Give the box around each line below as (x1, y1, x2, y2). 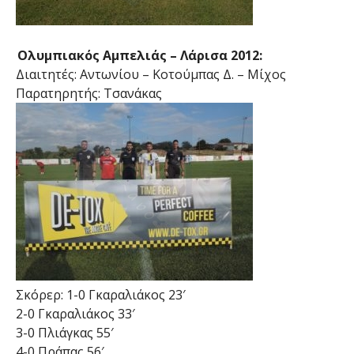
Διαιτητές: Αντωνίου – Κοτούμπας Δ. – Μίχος (15, 66, 286, 84)
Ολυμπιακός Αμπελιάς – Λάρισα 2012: (17, 47, 262, 65)
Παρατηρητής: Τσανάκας (15, 85, 162, 103)
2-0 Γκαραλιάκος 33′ (15, 305, 135, 323)
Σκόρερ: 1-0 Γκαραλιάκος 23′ (15, 286, 186, 304)
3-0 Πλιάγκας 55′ (15, 324, 114, 342)
